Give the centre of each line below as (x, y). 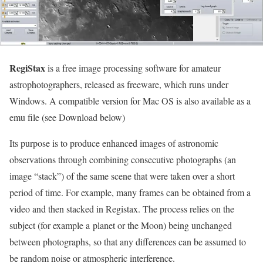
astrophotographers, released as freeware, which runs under (119, 84)
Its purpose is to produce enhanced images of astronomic (114, 143)
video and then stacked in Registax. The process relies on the (122, 208)
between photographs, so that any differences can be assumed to (128, 241)
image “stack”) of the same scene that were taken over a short (122, 176)
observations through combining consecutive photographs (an (123, 159)
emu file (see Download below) (67, 117)
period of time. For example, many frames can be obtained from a (130, 192)
